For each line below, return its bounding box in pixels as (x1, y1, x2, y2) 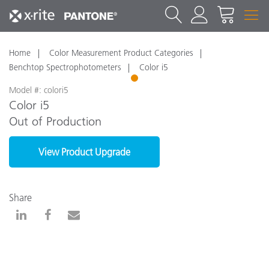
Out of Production (9, 114, 101, 128)
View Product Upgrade (38, 146, 130, 158)
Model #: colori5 (9, 85, 68, 95)
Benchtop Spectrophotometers (9, 62, 121, 73)
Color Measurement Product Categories (49, 47, 193, 58)
